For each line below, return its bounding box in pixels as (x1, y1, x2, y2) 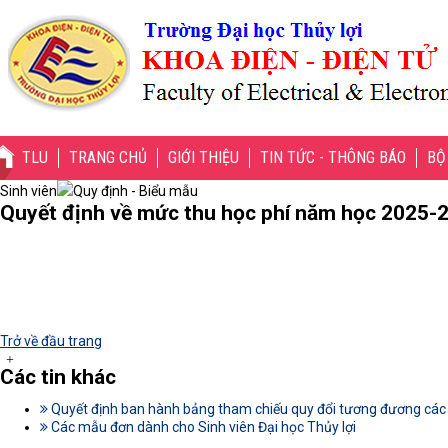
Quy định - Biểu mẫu (73, 183, 198, 199)
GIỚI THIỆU (168, 148, 239, 167)
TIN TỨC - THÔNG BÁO (260, 148, 406, 167)
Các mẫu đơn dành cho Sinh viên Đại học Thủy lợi (48, 419, 356, 435)
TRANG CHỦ (69, 148, 147, 167)
